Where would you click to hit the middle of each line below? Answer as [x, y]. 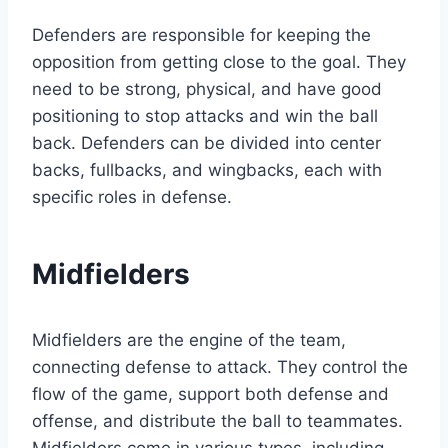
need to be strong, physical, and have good [207, 89]
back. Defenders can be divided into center [206, 143]
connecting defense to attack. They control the [220, 367]
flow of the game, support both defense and [210, 394]
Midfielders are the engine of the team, [189, 340]
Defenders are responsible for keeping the [201, 35]
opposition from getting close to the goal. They [219, 62]
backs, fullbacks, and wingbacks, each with [207, 170]
